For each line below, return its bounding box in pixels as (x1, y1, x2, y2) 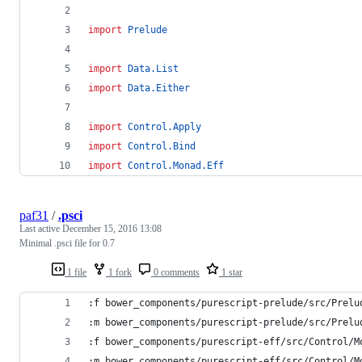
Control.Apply (128, 121, 201, 133)
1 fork (106, 267, 132, 279)
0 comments (151, 267, 200, 279)
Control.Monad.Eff (128, 160, 224, 172)
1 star (219, 267, 242, 279)
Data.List (128, 63, 179, 75)
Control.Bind (128, 141, 196, 153)
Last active (19, 223, 62, 235)
